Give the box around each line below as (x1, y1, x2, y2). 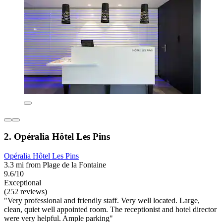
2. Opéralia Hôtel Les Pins (4, 131, 110, 142)
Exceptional (4, 178, 41, 187)
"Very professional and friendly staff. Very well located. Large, (4, 196, 200, 205)
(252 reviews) (4, 187, 47, 196)
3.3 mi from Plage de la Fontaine (4, 160, 106, 169)
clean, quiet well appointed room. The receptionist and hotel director (4, 205, 217, 214)
